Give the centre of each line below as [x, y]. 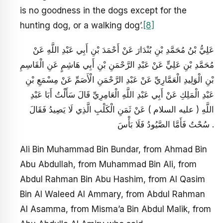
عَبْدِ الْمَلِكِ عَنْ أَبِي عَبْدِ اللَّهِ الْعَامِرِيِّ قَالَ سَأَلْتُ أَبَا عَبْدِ [122, 95]
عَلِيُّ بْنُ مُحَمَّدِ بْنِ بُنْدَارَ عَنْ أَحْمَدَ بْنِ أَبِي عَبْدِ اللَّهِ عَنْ [123, 50]
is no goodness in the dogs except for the [103, 10]
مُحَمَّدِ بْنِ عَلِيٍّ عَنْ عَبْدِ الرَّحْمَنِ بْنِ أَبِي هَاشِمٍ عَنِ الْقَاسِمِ [117, 65]
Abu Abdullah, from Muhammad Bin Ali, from [108, 164]
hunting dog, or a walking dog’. [81, 25]
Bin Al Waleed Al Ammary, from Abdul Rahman [112, 194]
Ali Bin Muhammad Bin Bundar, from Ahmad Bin [113, 149]
